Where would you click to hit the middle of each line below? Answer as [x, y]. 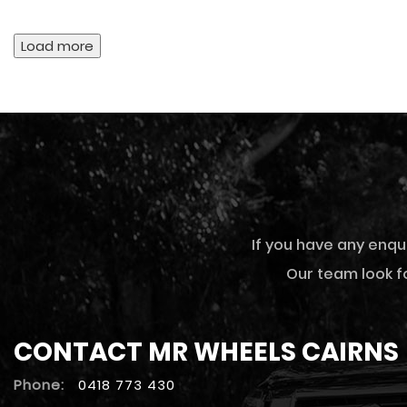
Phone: [39, 385]
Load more [57, 46]
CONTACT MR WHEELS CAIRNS [206, 352]
